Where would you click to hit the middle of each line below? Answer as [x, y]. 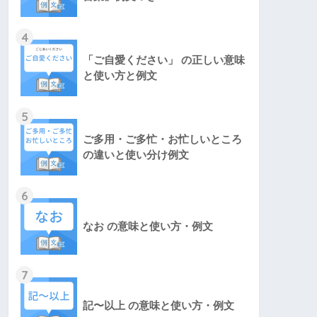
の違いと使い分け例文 [136, 155]
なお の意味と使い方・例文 [148, 226]
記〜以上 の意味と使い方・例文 [158, 306]
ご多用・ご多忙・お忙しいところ [162, 139]
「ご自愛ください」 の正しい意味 [164, 60]
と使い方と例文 [120, 76]
